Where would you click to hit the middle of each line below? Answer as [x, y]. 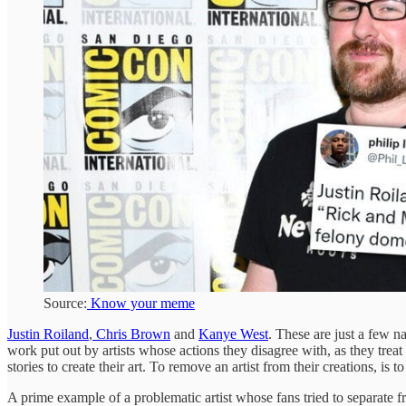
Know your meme [141, 303]
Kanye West [233, 333]
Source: [65, 303]
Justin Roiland [48, 333]
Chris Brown [131, 333]
